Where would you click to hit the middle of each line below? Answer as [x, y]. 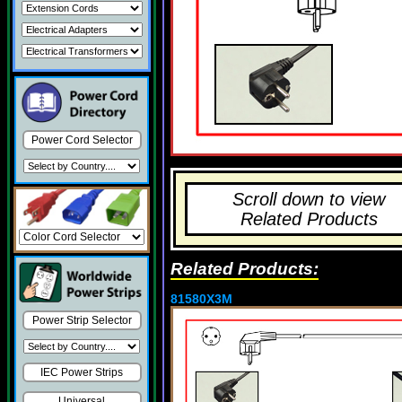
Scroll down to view [309, 199]
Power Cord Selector [82, 140]
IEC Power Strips [82, 373]
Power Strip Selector [82, 321]
